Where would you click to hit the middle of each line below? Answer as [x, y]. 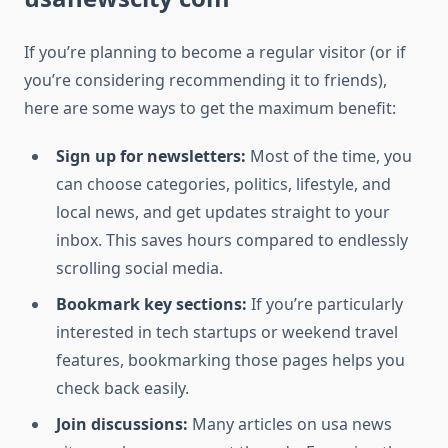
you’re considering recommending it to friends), [205, 80]
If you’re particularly [325, 304]
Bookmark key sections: [151, 304]
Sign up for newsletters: [151, 156]
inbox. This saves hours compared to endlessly [232, 240]
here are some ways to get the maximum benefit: [210, 108]
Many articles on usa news [290, 424]
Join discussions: [122, 424]
